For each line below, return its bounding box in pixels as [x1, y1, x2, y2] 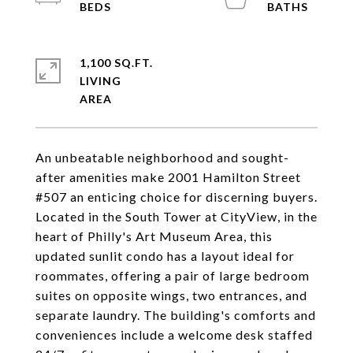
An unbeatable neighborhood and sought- [35, 150, 289, 165]
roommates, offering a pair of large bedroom [35, 268, 310, 283]
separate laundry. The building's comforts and [35, 307, 316, 322]
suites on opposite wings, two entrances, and [35, 288, 307, 303]
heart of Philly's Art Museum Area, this [35, 229, 273, 243]
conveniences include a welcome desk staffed [35, 327, 313, 342]
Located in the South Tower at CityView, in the [35, 209, 318, 224]
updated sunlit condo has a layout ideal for [35, 248, 295, 263]
